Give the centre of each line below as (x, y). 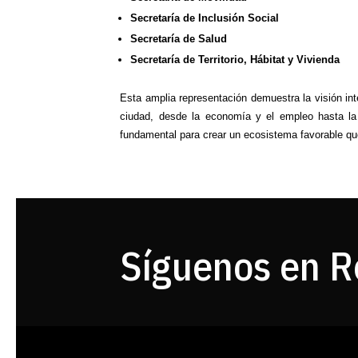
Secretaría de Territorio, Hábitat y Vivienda (235, 60)
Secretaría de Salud (179, 39)
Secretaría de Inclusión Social (205, 18)
